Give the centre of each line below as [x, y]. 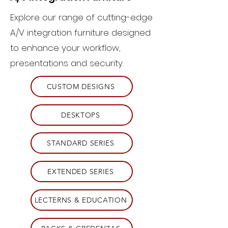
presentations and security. [68, 63]
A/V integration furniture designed [80, 33]
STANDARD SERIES [81, 143]
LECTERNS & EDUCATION [81, 200]
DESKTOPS [81, 115]
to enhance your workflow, [65, 48]
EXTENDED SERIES [81, 172]
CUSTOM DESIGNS [81, 87]
